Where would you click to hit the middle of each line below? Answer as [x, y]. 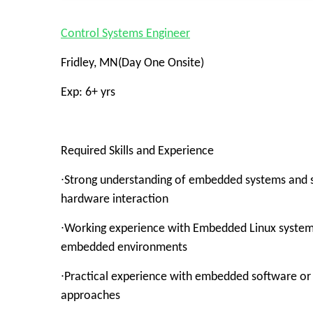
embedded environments [124, 248]
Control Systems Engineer [125, 34]
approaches [90, 296]
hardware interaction [115, 199]
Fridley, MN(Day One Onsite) [132, 63]
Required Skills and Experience [137, 151]
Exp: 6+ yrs [88, 93]
